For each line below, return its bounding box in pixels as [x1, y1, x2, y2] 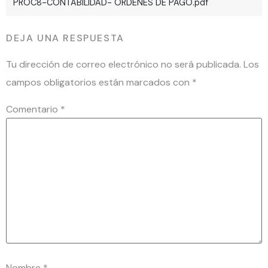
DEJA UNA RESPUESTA [6, 32, 124, 44]
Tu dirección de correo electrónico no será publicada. [6, 58, 241, 71]
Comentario [6, 103, 60, 116]
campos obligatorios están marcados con [6, 76, 192, 89]
